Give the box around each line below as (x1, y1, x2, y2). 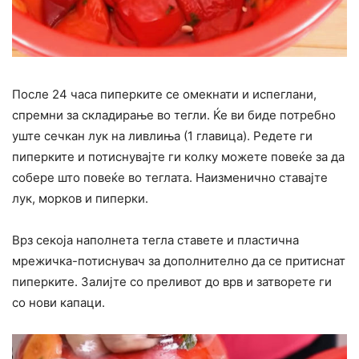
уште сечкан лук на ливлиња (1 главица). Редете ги (12, 128, 313, 143)
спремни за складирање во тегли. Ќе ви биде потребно (12, 107, 336, 123)
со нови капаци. (12, 295, 105, 310)
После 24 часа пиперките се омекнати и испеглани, (12, 87, 317, 102)
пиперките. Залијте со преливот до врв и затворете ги (12, 274, 332, 289)
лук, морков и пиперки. (12, 191, 148, 206)
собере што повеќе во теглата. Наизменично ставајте (12, 170, 328, 185)
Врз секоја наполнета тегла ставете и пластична (12, 232, 299, 248)
